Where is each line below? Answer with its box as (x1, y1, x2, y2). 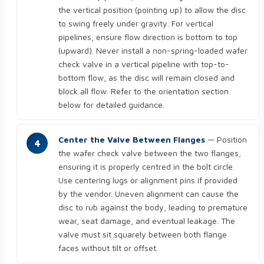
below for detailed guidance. (58, 100, 164, 110)
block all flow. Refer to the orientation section (58, 86, 229, 97)
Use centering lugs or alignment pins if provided (58, 175, 237, 186)
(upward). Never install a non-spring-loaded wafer (58, 45, 247, 56)
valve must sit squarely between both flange (58, 229, 227, 240)
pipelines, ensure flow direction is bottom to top (58, 32, 237, 42)
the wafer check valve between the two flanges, (58, 148, 241, 159)
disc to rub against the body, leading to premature (58, 202, 247, 213)
